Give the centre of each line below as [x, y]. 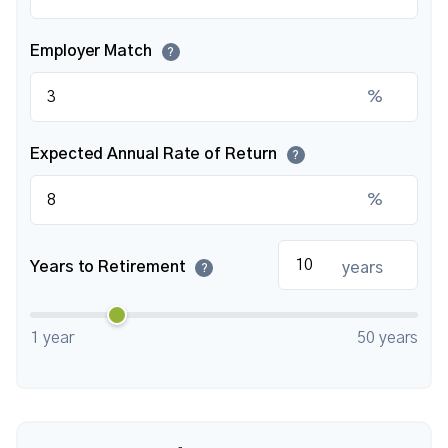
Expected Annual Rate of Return [155, 154]
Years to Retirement [110, 267]
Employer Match [93, 51]
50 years [387, 338]
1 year [52, 338]
